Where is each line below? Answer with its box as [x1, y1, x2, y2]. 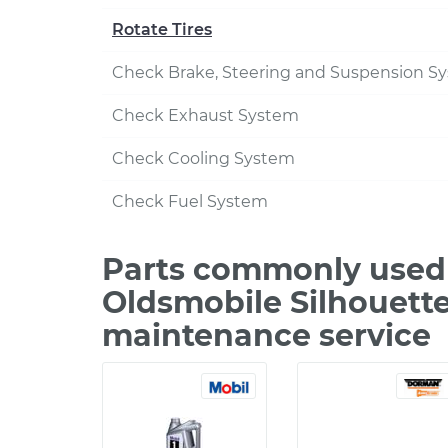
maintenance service [102, 317, 431, 354]
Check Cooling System [112, 149, 295, 168]
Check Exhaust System [112, 106, 299, 125]
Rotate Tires [112, 20, 212, 39]
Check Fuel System [112, 192, 268, 211]
